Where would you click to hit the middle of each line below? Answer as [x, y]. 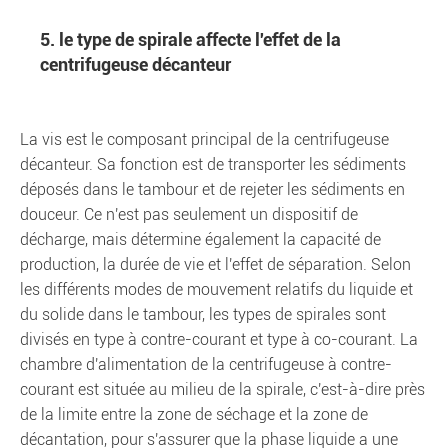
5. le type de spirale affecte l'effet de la [190, 39]
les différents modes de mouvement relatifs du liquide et [216, 289]
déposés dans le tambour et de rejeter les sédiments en [212, 189]
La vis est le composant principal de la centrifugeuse [204, 139]
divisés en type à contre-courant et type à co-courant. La [219, 339]
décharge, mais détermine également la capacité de [200, 239]
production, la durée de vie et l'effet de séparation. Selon [215, 264]
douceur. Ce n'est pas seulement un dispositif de [189, 214]
